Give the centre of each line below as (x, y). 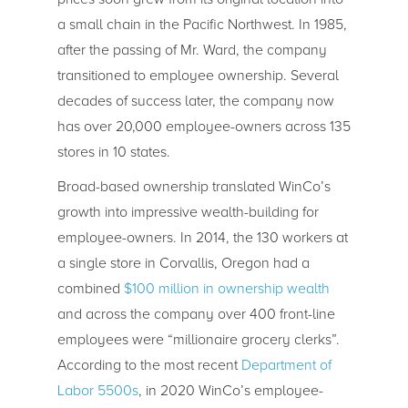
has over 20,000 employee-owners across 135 (204, 126)
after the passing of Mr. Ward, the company (192, 50)
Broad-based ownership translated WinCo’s (194, 186)
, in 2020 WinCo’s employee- (230, 390)
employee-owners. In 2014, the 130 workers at (202, 237)
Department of (286, 365)
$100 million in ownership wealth (226, 288)
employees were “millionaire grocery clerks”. (198, 339)
